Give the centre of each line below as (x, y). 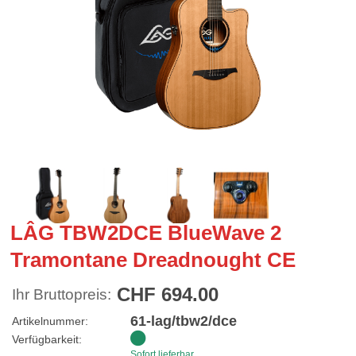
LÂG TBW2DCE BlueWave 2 (146, 232)
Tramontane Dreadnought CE (153, 259)
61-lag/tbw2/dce (184, 321)
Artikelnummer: (50, 321)
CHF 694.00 (165, 294)
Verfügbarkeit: (47, 339)
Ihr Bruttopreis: (62, 294)
